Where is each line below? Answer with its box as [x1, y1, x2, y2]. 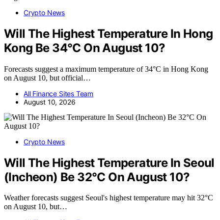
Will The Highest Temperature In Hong [4, 26, 213, 41]
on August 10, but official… [4, 73, 91, 82]
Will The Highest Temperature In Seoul [4, 155, 215, 170]
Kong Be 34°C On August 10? [4, 40, 165, 55]
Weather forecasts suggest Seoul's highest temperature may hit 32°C [4, 193, 213, 202]
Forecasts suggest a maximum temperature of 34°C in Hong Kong [4, 64, 208, 73]
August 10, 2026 [24, 97, 76, 106]
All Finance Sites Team [24, 89, 94, 98]
